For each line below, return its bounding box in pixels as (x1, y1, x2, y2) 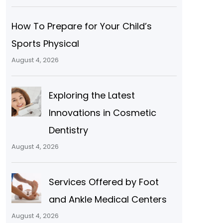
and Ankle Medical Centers (48, 193, 167, 206)
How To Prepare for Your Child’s (11, 19, 152, 32)
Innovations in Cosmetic (48, 106, 156, 119)
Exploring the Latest (48, 89, 135, 102)
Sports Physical (11, 37, 79, 50)
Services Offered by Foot (48, 175, 159, 188)
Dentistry (48, 123, 88, 136)
